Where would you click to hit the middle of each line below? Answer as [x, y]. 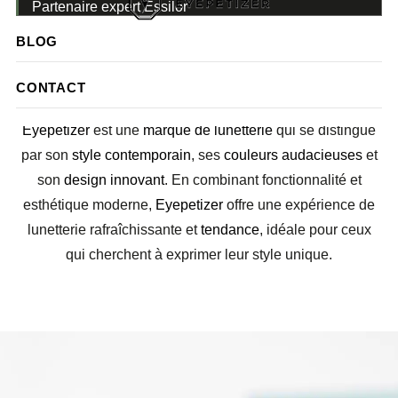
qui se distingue [324, 130]
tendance [230, 230]
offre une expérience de [299, 205]
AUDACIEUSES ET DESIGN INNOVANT [199, 74]
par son [44, 155]
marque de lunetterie [206, 130]
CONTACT [51, 88]
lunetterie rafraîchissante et [114, 230]
